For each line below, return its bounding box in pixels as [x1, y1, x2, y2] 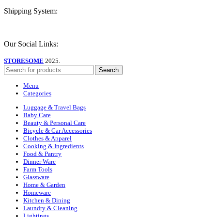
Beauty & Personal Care [23, 119, 86, 126]
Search [99, 66, 119, 74]
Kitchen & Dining [23, 196, 70, 204]
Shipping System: [4, 7, 58, 15]
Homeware [23, 188, 51, 196]
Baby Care [23, 111, 51, 119]
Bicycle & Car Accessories [23, 126, 92, 134]
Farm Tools [23, 165, 52, 173]
